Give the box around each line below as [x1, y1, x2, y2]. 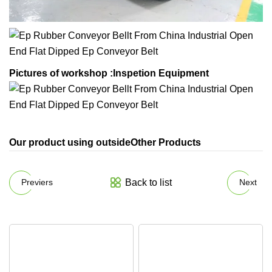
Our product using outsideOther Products [9, 137, 201, 148]
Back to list [124, 177, 172, 188]
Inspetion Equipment [113, 67, 209, 78]
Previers [21, 177, 53, 188]
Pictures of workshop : [9, 67, 113, 78]
